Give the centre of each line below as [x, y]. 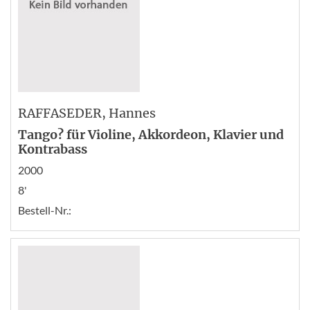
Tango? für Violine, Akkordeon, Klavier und [151, 135]
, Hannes [129, 113]
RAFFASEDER [60, 113]
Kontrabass [53, 149]
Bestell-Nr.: [45, 210]
